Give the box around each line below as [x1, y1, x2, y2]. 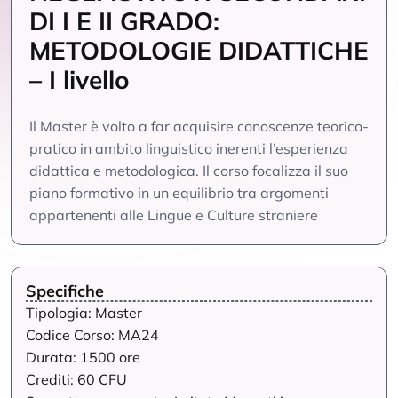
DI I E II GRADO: [29, 5, 219, 36]
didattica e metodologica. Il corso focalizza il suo [29, 162, 348, 179]
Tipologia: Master [26, 304, 142, 322]
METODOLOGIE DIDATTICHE [29, 35, 369, 66]
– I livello [29, 64, 130, 95]
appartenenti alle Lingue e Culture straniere [29, 206, 318, 224]
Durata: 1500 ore [26, 348, 140, 366]
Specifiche [26, 281, 104, 301]
